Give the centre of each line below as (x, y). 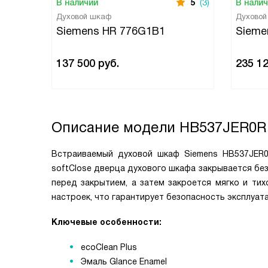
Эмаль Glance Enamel (123, 261)
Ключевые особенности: (106, 222)
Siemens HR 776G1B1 (111, 31)
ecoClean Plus (108, 247)
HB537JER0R (223, 127)
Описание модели (115, 127)
